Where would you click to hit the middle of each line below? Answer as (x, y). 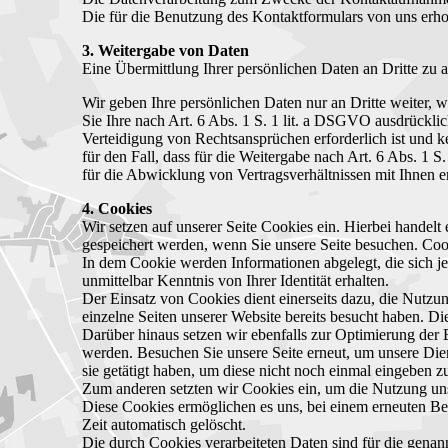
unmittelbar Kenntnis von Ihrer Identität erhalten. (235, 281)
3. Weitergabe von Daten (165, 51)
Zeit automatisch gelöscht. (164, 425)
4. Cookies (117, 209)
